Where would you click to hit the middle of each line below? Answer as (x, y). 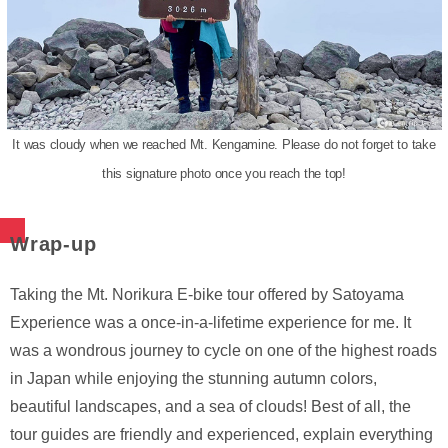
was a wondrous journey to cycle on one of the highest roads (223, 351)
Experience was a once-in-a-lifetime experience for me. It (210, 323)
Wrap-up (53, 244)
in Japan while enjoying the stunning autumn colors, (193, 379)
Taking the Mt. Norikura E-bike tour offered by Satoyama (207, 295)
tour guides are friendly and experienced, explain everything (221, 435)
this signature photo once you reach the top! (224, 174)
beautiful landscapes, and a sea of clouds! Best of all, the (210, 407)
